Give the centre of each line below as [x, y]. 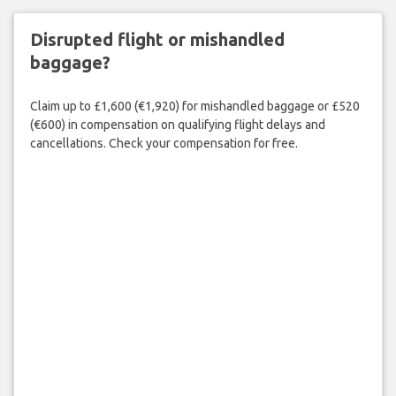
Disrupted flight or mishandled [157, 40]
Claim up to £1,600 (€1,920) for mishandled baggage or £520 [194, 106]
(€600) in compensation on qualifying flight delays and [177, 124]
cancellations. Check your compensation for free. [164, 143]
